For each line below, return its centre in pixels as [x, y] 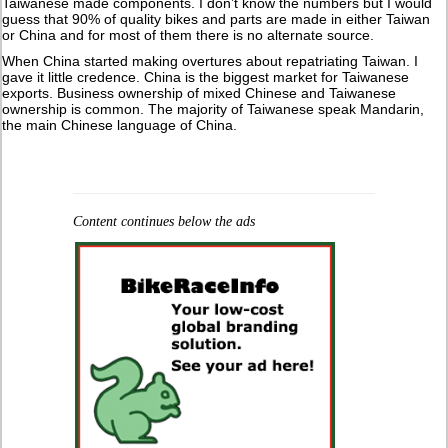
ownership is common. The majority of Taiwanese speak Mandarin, [213, 108]
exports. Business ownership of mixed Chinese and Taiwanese [199, 92]
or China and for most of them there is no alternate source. [188, 34]
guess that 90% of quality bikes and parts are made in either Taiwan [216, 18]
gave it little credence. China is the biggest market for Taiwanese [206, 76]
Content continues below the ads [163, 221]
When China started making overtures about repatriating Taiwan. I [210, 60]
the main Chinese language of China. [120, 124]
